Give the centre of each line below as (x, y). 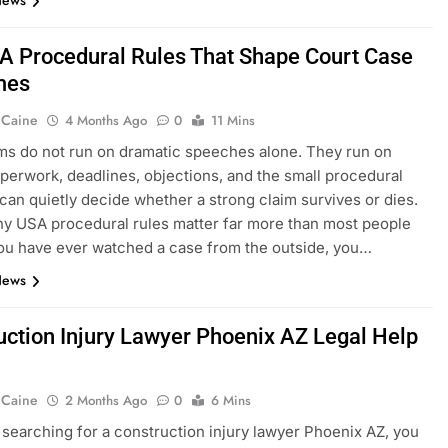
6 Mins (231, 401)
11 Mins (233, 121)
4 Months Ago (106, 121)
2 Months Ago (106, 401)
